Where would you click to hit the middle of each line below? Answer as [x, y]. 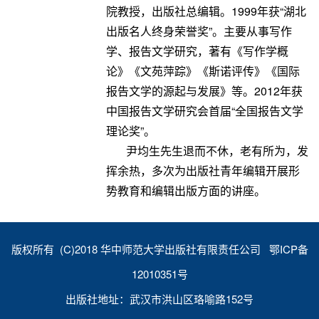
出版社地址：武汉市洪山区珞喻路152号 [159, 298]
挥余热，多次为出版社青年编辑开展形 [203, 170]
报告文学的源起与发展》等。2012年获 [204, 90]
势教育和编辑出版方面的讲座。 [185, 190]
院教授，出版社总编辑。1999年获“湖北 [206, 11]
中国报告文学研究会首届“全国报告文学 [204, 110]
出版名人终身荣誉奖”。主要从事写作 [199, 31]
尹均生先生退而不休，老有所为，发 [217, 150]
